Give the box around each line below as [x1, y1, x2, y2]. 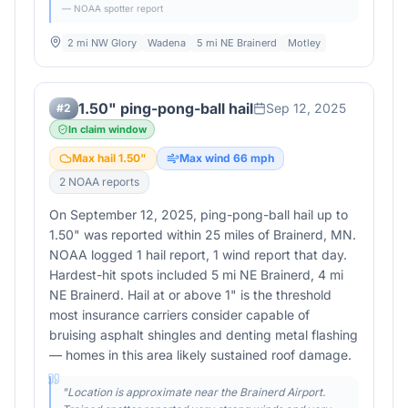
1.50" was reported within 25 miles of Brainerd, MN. [49, 227, 356, 242]
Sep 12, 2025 [266, 100, 346, 116]
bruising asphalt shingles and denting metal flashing [49, 327, 358, 342]
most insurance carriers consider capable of [49, 307, 310, 322]
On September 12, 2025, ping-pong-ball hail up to [49, 207, 348, 222]
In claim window [68, 123, 147, 136]
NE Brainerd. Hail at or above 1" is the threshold [49, 287, 331, 302]
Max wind [179, 151, 233, 165]
